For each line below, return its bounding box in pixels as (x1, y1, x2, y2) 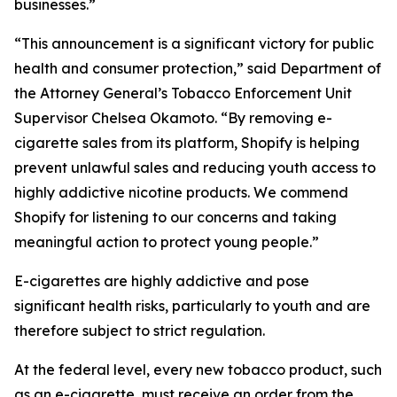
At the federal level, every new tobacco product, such (14, 361, 382, 378)
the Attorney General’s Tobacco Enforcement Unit (14, 84, 352, 102)
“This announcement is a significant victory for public (14, 35, 374, 52)
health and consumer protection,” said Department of (14, 59, 381, 77)
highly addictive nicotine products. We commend (14, 183, 348, 201)
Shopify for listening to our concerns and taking (14, 208, 337, 226)
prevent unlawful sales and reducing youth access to (14, 159, 376, 176)
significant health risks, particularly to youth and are (14, 297, 370, 315)
